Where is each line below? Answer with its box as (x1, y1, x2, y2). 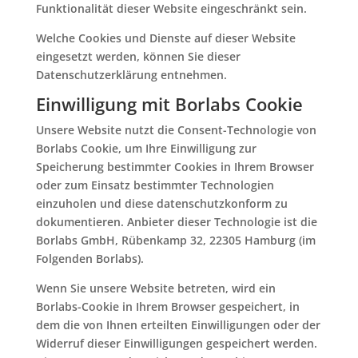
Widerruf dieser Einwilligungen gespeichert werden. (35, 336, 317, 351)
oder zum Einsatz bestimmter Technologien (35, 177, 274, 193)
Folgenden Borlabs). (35, 251, 144, 266)
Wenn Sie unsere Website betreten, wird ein (35, 280, 276, 296)
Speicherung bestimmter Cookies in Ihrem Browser (35, 159, 314, 174)
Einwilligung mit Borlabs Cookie (35, 92, 303, 116)
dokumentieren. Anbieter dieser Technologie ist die (35, 214, 317, 229)
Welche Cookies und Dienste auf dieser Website (35, 30, 296, 46)
